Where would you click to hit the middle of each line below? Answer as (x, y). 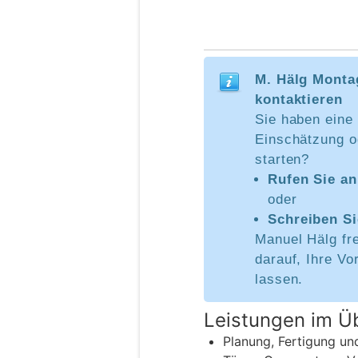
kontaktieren (299, 100)
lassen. (279, 280)
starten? (282, 160)
